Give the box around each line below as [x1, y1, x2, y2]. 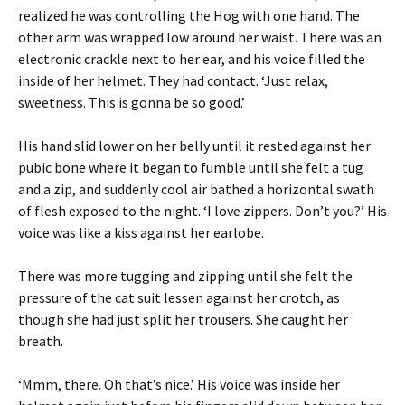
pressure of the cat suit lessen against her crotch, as [18, 287, 340, 306]
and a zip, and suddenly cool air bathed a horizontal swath [18, 179, 374, 198]
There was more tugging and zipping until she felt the [18, 266, 353, 285]
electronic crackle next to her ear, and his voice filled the [18, 49, 365, 68]
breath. [18, 331, 63, 350]
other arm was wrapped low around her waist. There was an [18, 27, 381, 46]
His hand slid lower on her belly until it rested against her [18, 136, 371, 155]
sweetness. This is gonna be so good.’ [18, 92, 245, 111]
